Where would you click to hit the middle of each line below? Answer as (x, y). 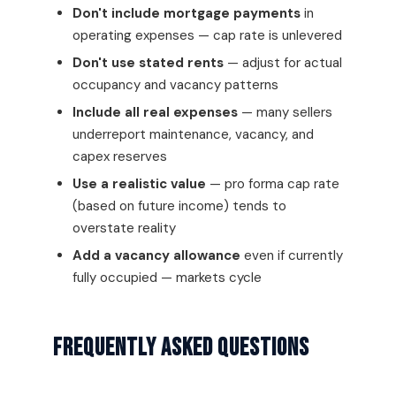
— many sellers (285, 112)
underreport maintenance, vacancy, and (193, 134)
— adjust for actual (283, 63)
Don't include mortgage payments (187, 13)
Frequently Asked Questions (181, 348)
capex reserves (120, 156)
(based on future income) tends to (179, 206)
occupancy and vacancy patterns (175, 85)
